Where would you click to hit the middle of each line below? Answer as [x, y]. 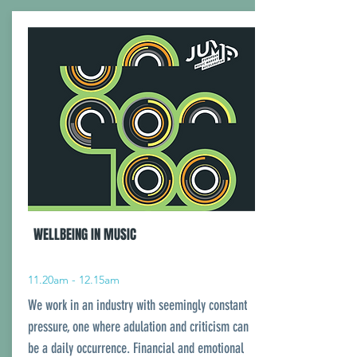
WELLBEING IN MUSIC [85, 235]
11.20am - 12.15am [74, 280]
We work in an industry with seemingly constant [137, 305]
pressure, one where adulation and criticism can [138, 327]
